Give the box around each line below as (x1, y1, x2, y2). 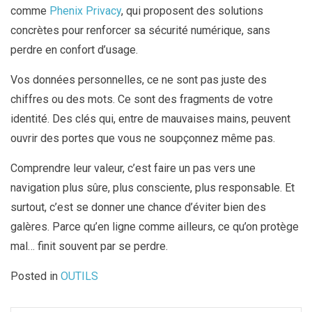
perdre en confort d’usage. (10, 42, 138, 56)
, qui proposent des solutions (121, 3, 263, 17)
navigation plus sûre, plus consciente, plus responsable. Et (10, 180, 295, 194)
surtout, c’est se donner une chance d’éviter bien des (10, 200, 266, 214)
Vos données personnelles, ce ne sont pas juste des (10, 72, 267, 86)
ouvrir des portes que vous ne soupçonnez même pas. (10, 131, 275, 145)
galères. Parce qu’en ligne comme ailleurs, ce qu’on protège (10, 219, 299, 233)
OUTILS (61, 269, 98, 283)
